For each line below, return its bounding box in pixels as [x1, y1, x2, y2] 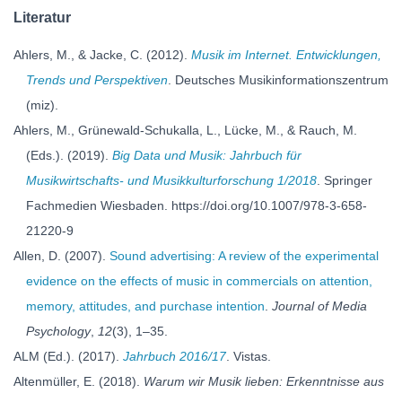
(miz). [26, 98, 58, 112]
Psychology [26, 324, 91, 338]
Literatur [13, 10, 71, 25]
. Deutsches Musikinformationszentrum [168, 73, 389, 87]
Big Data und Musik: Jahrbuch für [112, 148, 301, 162]
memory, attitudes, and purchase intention [26, 299, 265, 313]
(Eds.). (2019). [26, 148, 112, 162]
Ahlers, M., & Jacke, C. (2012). [13, 48, 191, 62]
